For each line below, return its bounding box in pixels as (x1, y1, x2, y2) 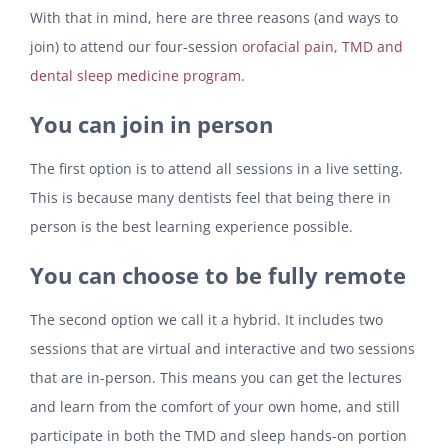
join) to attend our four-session (30, 36, 242, 56)
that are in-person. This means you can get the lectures (30, 367, 402, 387)
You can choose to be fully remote (30, 260, 406, 290)
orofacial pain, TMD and (242, 36, 403, 56)
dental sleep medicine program (30, 65, 241, 85)
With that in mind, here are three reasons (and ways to (30, 7, 398, 27)
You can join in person (30, 109, 273, 139)
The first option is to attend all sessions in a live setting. (30, 158, 403, 178)
